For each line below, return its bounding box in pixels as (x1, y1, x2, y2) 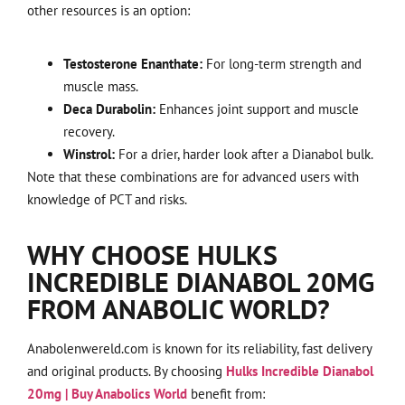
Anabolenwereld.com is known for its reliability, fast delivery (27, 340, 372, 358)
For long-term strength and (202, 54, 362, 72)
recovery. (63, 122, 115, 140)
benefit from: (187, 385, 265, 403)
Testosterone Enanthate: (63, 54, 202, 72)
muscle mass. (63, 77, 138, 95)
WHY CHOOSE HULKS (27, 237, 278, 273)
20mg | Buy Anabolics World (27, 385, 187, 403)
